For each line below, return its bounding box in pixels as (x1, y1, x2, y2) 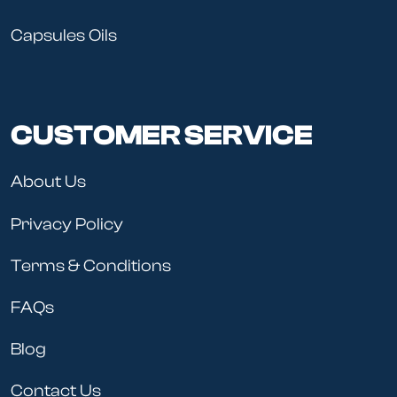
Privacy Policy (11, 214, 123, 234)
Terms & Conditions (11, 255, 171, 276)
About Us (11, 172, 86, 192)
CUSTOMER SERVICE (11, 120, 313, 152)
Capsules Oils (11, 26, 117, 46)
